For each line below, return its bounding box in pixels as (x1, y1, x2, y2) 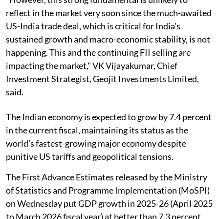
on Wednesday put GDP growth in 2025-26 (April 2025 (6, 197, 213, 209)
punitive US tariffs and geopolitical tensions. (6, 151, 174, 162)
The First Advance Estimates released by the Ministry (6, 171, 207, 182)
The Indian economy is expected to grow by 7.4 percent (6, 111, 212, 122)
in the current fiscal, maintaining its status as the (6, 124, 188, 135)
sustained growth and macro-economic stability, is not (6, 33, 210, 44)
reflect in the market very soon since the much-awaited (6, 7, 212, 18)
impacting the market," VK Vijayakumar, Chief (6, 60, 177, 71)
